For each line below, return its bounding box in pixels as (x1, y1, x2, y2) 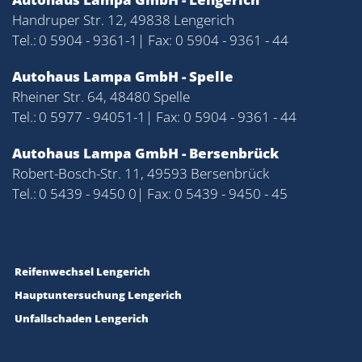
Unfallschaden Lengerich (15, 311, 149, 326)
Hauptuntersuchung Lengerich (15, 288, 182, 302)
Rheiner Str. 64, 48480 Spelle (12, 87, 190, 106)
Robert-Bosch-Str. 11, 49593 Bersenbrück (12, 164, 269, 183)
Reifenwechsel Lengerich (15, 264, 150, 279)
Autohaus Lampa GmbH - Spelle (12, 67, 234, 86)
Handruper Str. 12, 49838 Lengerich (12, 11, 234, 29)
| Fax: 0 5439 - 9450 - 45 (137, 184, 288, 203)
